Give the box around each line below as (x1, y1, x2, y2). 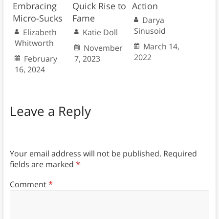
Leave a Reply (9, 102, 91, 120)
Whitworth (14, 37, 54, 48)
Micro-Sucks (12, 12, 63, 24)
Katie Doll (82, 26, 118, 38)
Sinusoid (133, 25, 166, 36)
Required (163, 148, 197, 159)
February (23, 53, 57, 64)
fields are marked (9, 159, 76, 170)
